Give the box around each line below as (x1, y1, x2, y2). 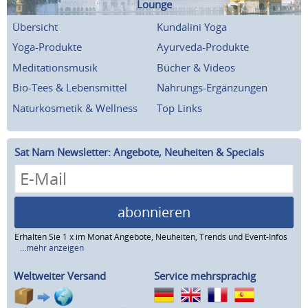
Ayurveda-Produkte (157, 40, 249, 54)
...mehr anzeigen (20, 242, 84, 254)
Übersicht (12, 19, 58, 34)
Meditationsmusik (12, 60, 98, 74)
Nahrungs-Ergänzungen (157, 80, 267, 95)
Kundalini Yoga (157, 19, 227, 34)
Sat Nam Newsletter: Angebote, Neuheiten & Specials (14, 145, 264, 159)
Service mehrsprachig (154, 269, 256, 283)
